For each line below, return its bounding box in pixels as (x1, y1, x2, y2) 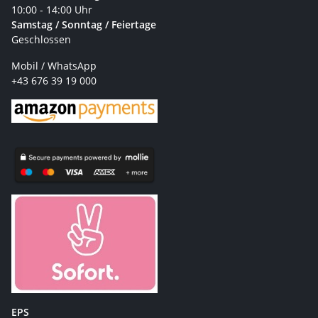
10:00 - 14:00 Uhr (11, 2, 95, 16)
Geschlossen (11, 32, 71, 46)
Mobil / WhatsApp (11, 58, 97, 72)
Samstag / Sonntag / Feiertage (11, 17, 156, 31)
